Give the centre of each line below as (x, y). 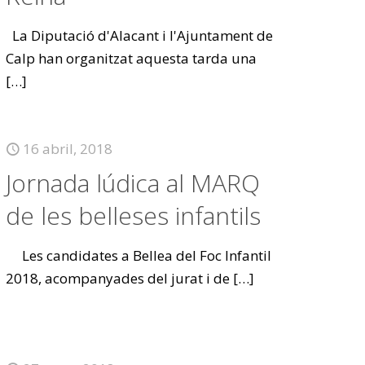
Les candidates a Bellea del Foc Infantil (139, 255)
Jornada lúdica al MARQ (133, 183)
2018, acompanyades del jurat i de (118, 278)
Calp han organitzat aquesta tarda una (132, 58)
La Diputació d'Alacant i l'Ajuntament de (140, 35)
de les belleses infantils (134, 215)
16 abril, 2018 (68, 149)
